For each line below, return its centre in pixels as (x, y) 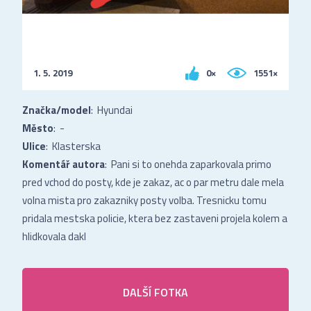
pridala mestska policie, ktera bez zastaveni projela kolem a (155, 219)
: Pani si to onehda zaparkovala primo (188, 165)
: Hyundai (112, 110)
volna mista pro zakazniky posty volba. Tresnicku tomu (144, 201)
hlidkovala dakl (54, 237)
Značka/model (57, 110)
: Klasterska (73, 146)
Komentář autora (64, 165)
